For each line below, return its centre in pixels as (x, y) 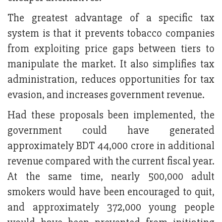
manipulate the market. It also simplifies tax (111, 64)
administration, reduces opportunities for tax (111, 80)
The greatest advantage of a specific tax (111, 18)
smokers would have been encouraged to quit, (111, 192)
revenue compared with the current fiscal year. (111, 162)
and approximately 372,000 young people (111, 208)
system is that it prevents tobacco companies (111, 34)
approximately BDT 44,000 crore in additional (111, 146)
